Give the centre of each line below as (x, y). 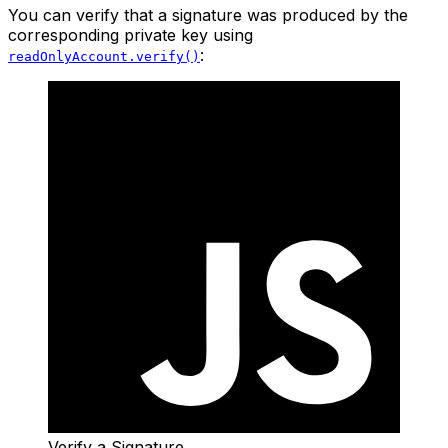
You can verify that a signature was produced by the (208, 15)
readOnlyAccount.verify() (104, 57)
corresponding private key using (130, 35)
